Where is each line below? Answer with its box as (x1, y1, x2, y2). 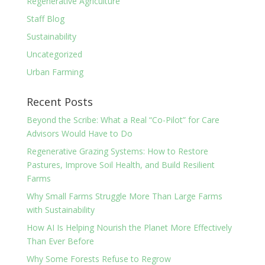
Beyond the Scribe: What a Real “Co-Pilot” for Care (26, 114, 219, 125)
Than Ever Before (26, 235, 94, 247)
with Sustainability (26, 203, 95, 215)
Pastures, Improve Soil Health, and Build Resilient (26, 159, 215, 170)
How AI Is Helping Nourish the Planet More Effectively (26, 221, 232, 233)
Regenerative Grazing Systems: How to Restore (26, 145, 208, 157)
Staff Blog (26, 12, 64, 24)
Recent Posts (26, 94, 93, 109)
